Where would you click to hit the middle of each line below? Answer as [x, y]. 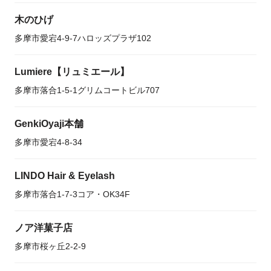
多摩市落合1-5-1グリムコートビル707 [87, 90]
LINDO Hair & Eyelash [65, 176]
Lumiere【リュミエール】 [72, 72]
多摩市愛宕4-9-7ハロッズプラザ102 [83, 38]
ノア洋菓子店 [44, 228]
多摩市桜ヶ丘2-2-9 [50, 246]
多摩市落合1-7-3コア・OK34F [72, 194]
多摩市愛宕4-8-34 [48, 142]
